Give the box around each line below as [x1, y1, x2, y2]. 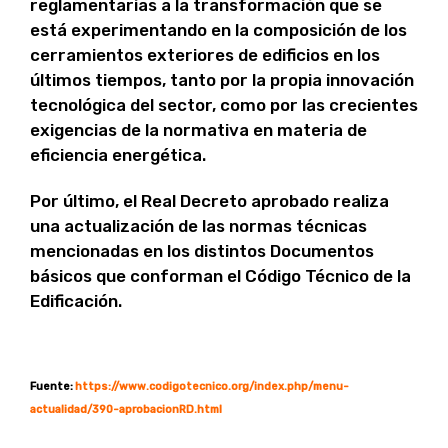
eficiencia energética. [30, 145, 206, 166]
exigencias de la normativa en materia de [30, 120, 367, 141]
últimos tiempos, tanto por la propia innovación [30, 70, 414, 91]
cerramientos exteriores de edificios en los [30, 45, 380, 66]
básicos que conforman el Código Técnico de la [30, 266, 411, 287]
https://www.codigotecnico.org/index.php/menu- [75, 380, 349, 394]
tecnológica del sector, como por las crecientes [30, 95, 418, 116]
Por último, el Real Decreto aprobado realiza [30, 191, 389, 212]
